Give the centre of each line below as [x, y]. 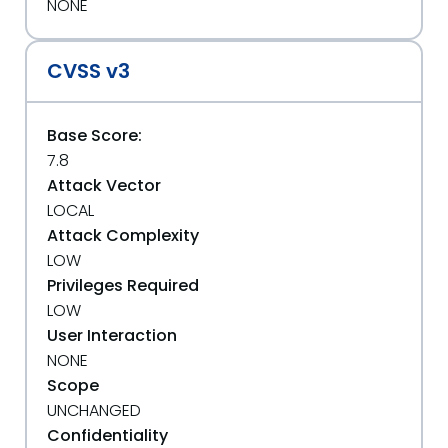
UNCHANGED [94, 410]
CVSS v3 [88, 71]
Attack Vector [104, 185]
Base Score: [94, 135]
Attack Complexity [123, 235]
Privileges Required [123, 285]
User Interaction [112, 335]
